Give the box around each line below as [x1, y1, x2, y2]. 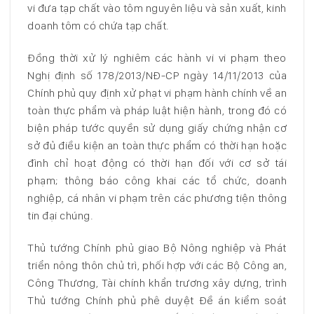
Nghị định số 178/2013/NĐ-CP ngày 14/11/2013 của [27, 69, 287, 83]
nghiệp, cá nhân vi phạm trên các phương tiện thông [27, 191, 287, 205]
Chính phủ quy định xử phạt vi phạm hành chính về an [27, 86, 287, 100]
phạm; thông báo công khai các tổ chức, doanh [27, 174, 287, 188]
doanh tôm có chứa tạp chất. [27, 19, 170, 33]
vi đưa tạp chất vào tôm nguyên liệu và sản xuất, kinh [27, 1, 287, 15]
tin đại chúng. [27, 209, 93, 223]
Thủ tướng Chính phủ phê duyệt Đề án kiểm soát [27, 294, 287, 308]
